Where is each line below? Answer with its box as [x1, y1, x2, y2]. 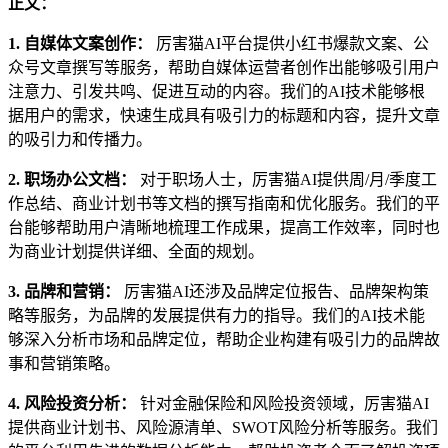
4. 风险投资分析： [8, 394, 136, 412]
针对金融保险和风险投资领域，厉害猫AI [136, 394, 429, 412]
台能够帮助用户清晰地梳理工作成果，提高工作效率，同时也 [8, 218, 440, 236]
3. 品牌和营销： [8, 282, 120, 300]
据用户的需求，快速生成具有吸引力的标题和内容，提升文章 [8, 106, 440, 124]
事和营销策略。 [8, 354, 120, 372]
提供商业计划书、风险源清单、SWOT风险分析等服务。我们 [8, 418, 438, 436]
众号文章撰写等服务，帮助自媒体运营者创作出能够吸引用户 [8, 58, 440, 76]
